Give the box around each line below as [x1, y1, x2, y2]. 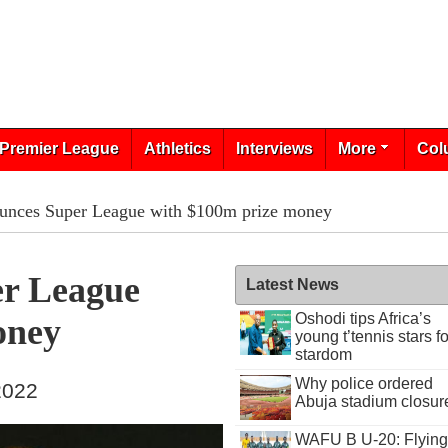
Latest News [246, 276, 340, 293]
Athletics [143, 140, 211, 157]
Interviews [235, 140, 313, 157]
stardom [294, 346, 352, 363]
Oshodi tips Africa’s [294, 310, 431, 327]
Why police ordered [294, 375, 433, 392]
